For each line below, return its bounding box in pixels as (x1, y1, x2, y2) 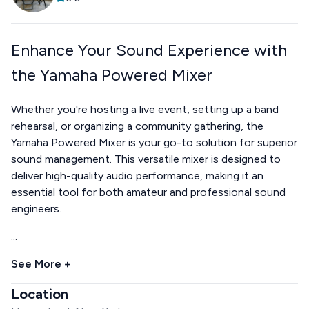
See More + (11, 257, 71, 270)
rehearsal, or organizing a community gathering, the (11, 119, 263, 132)
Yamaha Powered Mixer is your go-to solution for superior (11, 135, 297, 149)
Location (11, 285, 68, 302)
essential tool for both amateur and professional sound (11, 185, 286, 199)
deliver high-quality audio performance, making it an (11, 168, 263, 182)
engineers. (11, 201, 61, 215)
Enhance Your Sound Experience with (11, 39, 287, 60)
